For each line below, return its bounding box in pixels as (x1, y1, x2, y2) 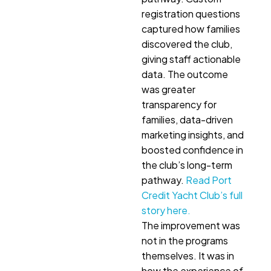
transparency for (142, 98, 217, 111)
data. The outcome (142, 68, 228, 81)
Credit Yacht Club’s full (142, 189, 243, 202)
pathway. (142, 174, 184, 187)
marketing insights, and (142, 128, 244, 142)
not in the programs (142, 234, 228, 247)
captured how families (142, 22, 240, 36)
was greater (142, 83, 195, 96)
